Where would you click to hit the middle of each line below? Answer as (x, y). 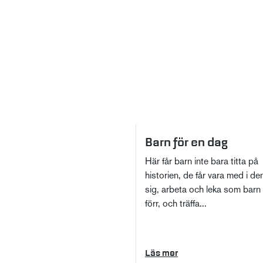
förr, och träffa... (176, 205)
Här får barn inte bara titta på (202, 162)
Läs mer (161, 253)
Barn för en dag (186, 142)
